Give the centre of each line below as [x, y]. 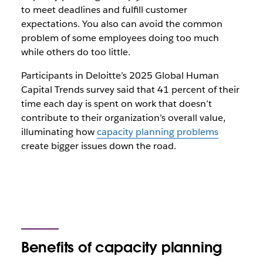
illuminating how [59, 132]
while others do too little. [75, 52]
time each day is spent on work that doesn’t [116, 104]
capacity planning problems [157, 132]
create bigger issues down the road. [98, 146]
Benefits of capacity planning [122, 247]
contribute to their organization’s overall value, [123, 118]
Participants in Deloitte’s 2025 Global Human [120, 75]
